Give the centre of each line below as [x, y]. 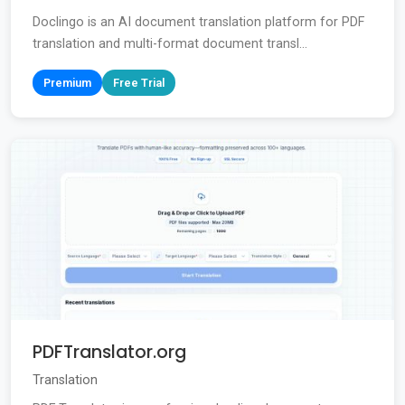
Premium [67, 83]
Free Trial [139, 83]
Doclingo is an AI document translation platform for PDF [198, 23]
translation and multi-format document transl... [170, 44]
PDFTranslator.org [109, 353]
